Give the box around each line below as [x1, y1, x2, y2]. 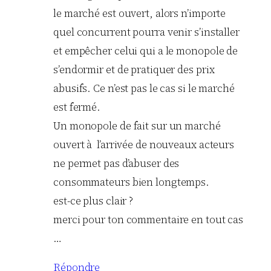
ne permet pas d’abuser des [53, 155, 180, 171]
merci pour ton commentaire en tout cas [53, 212, 244, 227]
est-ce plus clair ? [53, 193, 134, 208]
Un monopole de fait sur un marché [53, 118, 221, 133]
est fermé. [53, 99, 101, 114]
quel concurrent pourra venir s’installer [53, 24, 240, 39]
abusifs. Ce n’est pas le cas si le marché [53, 80, 235, 96]
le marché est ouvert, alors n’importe [53, 5, 226, 21]
